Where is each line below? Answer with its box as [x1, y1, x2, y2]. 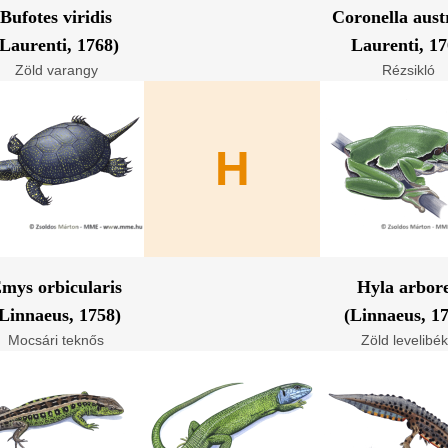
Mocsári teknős [8, 332, 104, 348]
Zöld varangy [14, 62, 98, 78]
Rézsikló [381, 62, 435, 78]
